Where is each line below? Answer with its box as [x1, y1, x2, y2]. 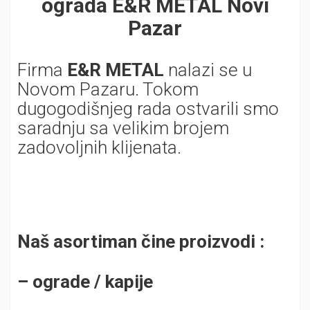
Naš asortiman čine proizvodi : [17, 231, 264, 252]
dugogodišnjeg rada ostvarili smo [17, 98, 279, 119]
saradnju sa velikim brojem [17, 118, 229, 138]
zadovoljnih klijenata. [17, 137, 181, 158]
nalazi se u [164, 60, 252, 80]
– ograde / [17, 271, 105, 292]
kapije [105, 271, 153, 292]
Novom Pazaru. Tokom [17, 79, 199, 100]
